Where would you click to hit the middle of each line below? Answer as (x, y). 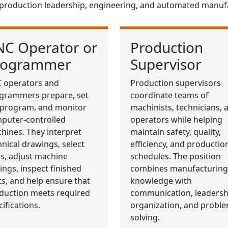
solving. (145, 218)
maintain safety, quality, (176, 132)
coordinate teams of (169, 95)
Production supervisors (176, 83)
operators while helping (176, 120)
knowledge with (161, 181)
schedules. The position (176, 156)
